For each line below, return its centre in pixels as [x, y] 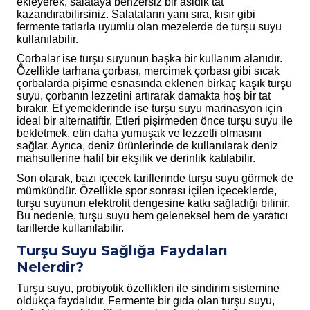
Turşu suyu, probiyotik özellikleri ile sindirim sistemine [148, 288]
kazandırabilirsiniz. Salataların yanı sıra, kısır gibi [136, 14]
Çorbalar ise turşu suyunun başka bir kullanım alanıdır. [149, 59]
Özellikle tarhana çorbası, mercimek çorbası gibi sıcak [148, 71]
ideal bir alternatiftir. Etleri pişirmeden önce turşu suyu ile [155, 121]
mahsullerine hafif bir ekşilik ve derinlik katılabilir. [136, 158]
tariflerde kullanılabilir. [70, 228]
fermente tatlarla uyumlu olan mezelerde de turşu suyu [149, 26]
